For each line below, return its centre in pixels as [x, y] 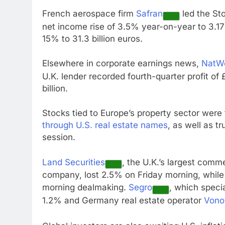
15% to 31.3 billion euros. [92, 38]
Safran [149, 14]
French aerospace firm [89, 14]
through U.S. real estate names [105, 125]
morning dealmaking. [85, 188]
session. [59, 137]
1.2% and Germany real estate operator [123, 200]
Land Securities [74, 162]
